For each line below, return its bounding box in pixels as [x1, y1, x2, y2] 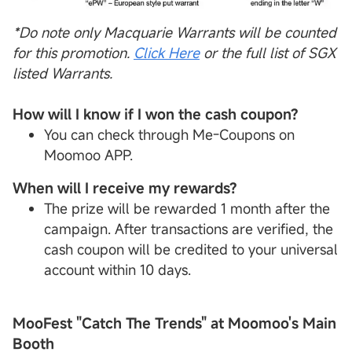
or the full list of [200, 43, 308, 63]
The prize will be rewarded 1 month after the [44, 199, 330, 218]
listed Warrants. [13, 64, 112, 83]
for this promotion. [13, 43, 134, 63]
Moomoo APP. [44, 145, 133, 165]
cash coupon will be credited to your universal [44, 240, 338, 259]
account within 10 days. [44, 260, 191, 280]
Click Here [134, 43, 200, 63]
